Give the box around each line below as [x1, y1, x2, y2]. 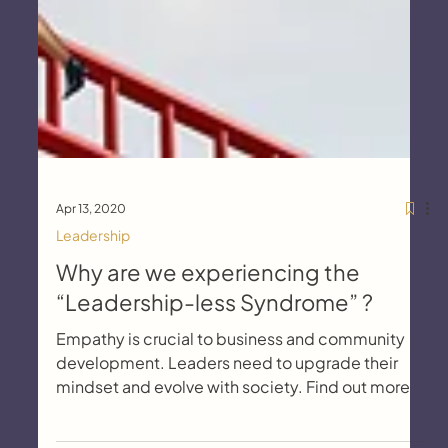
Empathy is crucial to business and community [55, 407, 405, 429]
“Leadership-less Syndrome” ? [55, 367, 373, 396]
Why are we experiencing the [55, 337, 360, 366]
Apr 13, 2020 [55, 281, 126, 297]
